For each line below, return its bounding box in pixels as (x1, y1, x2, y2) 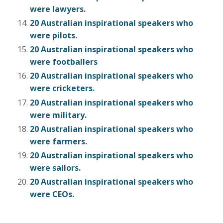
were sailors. (30, 162, 81, 173)
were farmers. (30, 135, 87, 147)
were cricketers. (30, 83, 95, 94)
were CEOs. (30, 189, 74, 200)
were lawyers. (30, 3, 86, 14)
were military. (30, 109, 87, 120)
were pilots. (30, 30, 77, 41)
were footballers (30, 56, 98, 68)
